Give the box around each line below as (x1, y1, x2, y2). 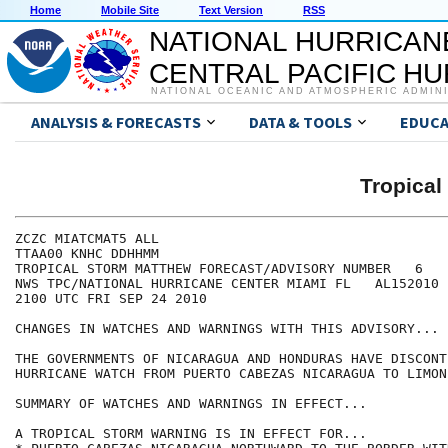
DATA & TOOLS (249, 112, 352, 133)
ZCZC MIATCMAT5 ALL (15, 231, 159, 247)
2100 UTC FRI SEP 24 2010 (15, 291, 207, 307)
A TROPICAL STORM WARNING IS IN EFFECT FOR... (15, 426, 367, 442)
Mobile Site (101, 4, 159, 17)
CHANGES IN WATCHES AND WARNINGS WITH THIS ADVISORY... (15, 321, 439, 337)
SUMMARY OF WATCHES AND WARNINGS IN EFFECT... (15, 396, 367, 412)
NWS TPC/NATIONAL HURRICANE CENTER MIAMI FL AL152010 (15, 276, 439, 292)
